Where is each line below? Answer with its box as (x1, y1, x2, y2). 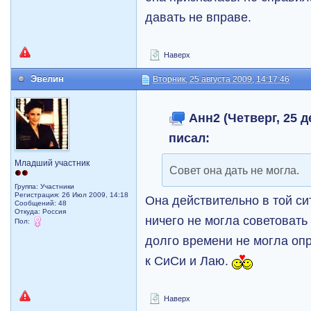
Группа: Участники (15, 183, 75, 190)
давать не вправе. (145, 10, 252, 24)
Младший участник (15, 158, 90, 168)
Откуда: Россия (15, 208, 67, 215)
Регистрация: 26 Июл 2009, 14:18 (15, 191, 129, 199)
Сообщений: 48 (15, 199, 67, 207)
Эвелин (31, 74, 65, 84)
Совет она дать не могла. (169, 164, 300, 176)
